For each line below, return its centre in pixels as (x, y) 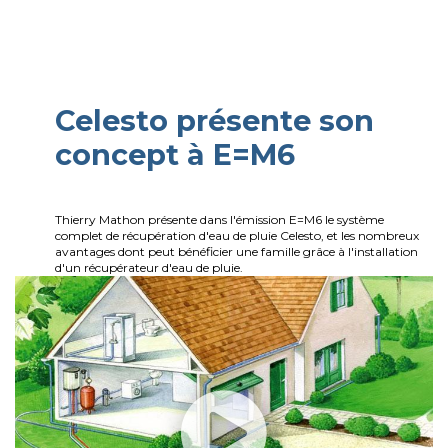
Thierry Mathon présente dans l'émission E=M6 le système (219, 220)
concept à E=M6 (175, 155)
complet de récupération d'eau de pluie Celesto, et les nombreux (237, 236)
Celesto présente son (214, 121)
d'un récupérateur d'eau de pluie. (149, 268)
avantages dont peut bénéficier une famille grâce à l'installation (236, 252)
